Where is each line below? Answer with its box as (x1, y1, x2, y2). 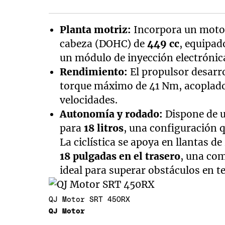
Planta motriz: (59, 23, 131, 36)
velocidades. (59, 93, 118, 106)
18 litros (83, 122, 124, 134)
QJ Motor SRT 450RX (49, 196, 131, 204)
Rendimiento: (59, 65, 128, 78)
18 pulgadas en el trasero (59, 150, 180, 162)
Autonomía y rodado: (59, 107, 163, 120)
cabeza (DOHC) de (59, 37, 147, 50)
